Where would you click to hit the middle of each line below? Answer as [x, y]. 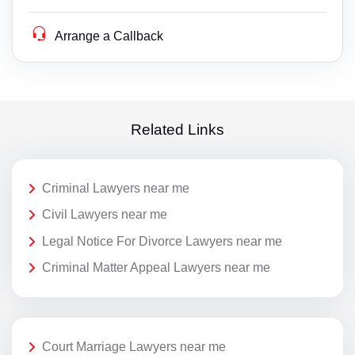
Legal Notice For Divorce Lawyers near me [162, 241]
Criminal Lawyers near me [116, 188]
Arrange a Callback [109, 36]
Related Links [177, 130]
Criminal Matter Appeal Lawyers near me [156, 268]
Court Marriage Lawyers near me [134, 346]
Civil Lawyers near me [105, 215]
